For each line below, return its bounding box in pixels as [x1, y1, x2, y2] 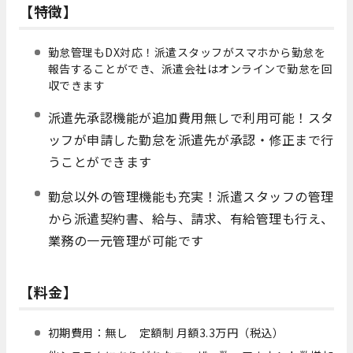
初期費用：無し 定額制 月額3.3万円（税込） [47, 325, 284, 341]
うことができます [47, 152, 152, 172]
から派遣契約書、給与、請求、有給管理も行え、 [47, 209, 334, 229]
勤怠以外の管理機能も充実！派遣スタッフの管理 [47, 187, 334, 206]
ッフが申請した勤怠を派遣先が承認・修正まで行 [47, 130, 334, 150]
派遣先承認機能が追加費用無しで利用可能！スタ [47, 108, 334, 128]
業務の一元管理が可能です [47, 231, 204, 251]
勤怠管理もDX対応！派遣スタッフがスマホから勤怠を [47, 44, 326, 61]
